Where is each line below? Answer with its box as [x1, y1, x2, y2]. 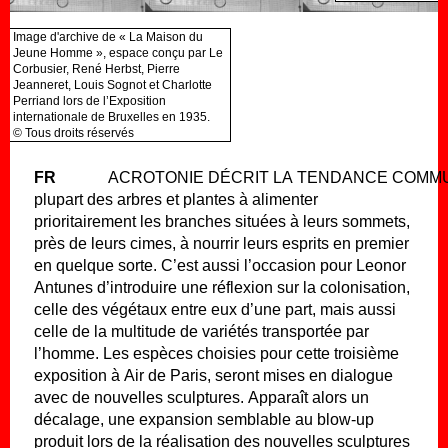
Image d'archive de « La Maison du [13, 30, 203, 44]
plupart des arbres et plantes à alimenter [34, 191, 318, 208]
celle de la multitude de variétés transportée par [34, 323, 369, 340]
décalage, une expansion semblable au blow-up [34, 411, 374, 428]
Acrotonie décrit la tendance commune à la [104, 169, 410, 186]
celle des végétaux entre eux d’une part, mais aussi [34, 301, 396, 318]
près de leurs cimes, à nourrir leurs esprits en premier [34, 235, 409, 252]
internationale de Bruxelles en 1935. [13, 110, 210, 124]
